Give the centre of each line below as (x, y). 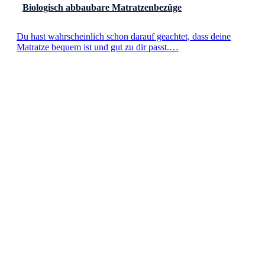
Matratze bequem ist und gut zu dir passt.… (98, 47)
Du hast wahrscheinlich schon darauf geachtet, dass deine (124, 36)
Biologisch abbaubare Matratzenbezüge (102, 7)
